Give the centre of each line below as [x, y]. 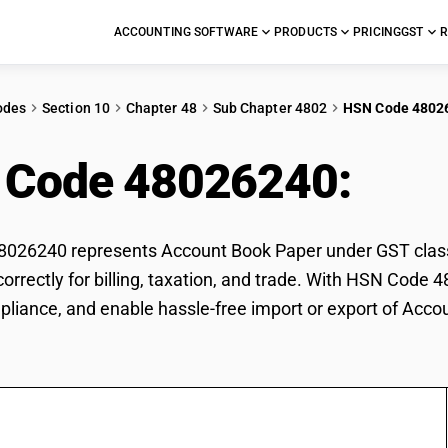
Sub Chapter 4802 [270, 108]
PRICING [377, 32]
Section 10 [76, 108]
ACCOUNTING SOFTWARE [186, 32]
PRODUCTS [306, 32]
